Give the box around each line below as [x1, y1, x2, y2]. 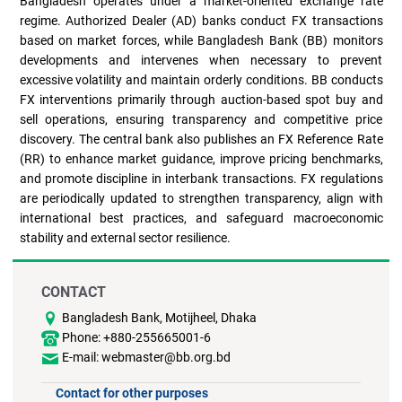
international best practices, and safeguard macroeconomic [19, 210, 383, 225]
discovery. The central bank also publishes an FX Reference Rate [19, 131, 383, 146]
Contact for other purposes [56, 385, 208, 400]
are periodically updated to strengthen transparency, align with [19, 190, 383, 205]
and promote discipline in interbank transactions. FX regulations [19, 170, 383, 186]
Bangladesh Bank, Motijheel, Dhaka [62, 310, 257, 325]
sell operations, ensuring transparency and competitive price [19, 111, 383, 127]
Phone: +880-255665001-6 [62, 330, 211, 345]
